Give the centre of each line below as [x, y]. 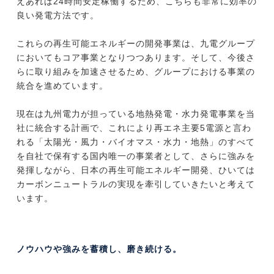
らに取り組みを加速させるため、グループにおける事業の [135, 72]
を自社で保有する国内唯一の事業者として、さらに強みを [135, 156]
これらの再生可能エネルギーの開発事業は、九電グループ [135, 44]
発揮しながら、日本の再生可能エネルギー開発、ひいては [135, 170]
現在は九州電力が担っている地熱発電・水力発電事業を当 [135, 114]
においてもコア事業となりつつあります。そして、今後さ [135, 58]
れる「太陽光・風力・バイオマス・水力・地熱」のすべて [135, 142]
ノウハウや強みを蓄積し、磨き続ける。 [99, 249]
